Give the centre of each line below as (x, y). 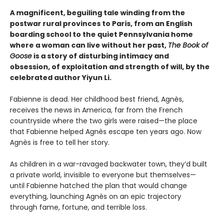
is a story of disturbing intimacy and (100, 56)
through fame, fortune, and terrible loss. (78, 207)
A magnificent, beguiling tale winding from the (97, 13)
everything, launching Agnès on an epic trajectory (96, 197)
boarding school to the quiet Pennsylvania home (101, 35)
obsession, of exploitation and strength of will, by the (110, 67)
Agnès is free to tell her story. (60, 143)
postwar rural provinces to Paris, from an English (101, 24)
